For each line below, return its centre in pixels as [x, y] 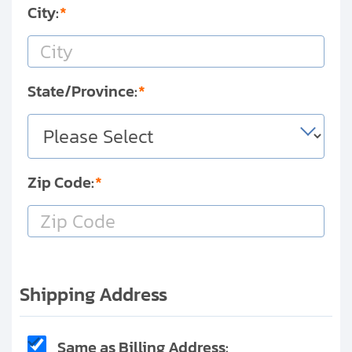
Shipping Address [93, 295]
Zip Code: [61, 183]
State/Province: [82, 92]
